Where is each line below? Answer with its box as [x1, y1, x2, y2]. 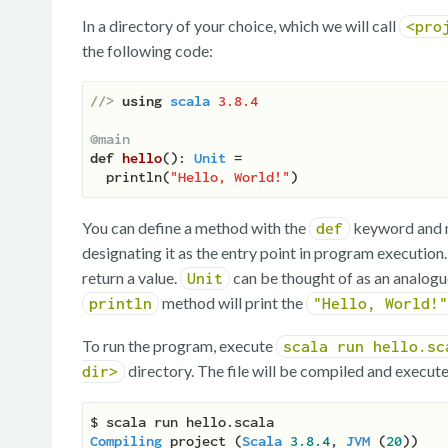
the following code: [82, 41, 213, 61]
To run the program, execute [82, 336, 276, 356]
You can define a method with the [82, 218, 309, 238]
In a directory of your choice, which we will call [82, 16, 399, 36]
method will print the [159, 293, 306, 313]
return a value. [82, 268, 180, 288]
